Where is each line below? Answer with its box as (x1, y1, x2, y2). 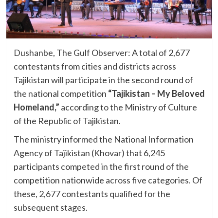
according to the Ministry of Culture (59, 101, 197, 112)
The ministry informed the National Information (13, 133, 194, 145)
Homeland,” (13, 101, 59, 112)
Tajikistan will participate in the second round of (13, 74, 193, 85)
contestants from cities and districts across (13, 60, 176, 72)
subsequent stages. (13, 201, 88, 213)
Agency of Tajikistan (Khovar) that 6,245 (13, 147, 165, 158)
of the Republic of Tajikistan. (13, 115, 121, 126)
